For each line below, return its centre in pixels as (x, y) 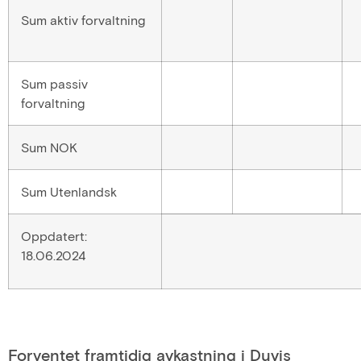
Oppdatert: (54, 235)
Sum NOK (49, 147)
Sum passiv (54, 83)
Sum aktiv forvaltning (83, 19)
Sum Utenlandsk (69, 191)
